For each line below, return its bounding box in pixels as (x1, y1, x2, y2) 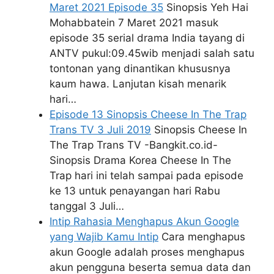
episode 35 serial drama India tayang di (50, 32, 245, 45)
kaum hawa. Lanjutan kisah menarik (50, 78, 226, 91)
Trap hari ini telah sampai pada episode (50, 169, 243, 182)
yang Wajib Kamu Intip (50, 231, 158, 243)
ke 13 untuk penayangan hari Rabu (50, 185, 220, 198)
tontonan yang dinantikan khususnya (50, 62, 231, 75)
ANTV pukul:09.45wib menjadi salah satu (50, 47, 254, 60)
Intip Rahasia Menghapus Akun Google (50, 215, 239, 228)
